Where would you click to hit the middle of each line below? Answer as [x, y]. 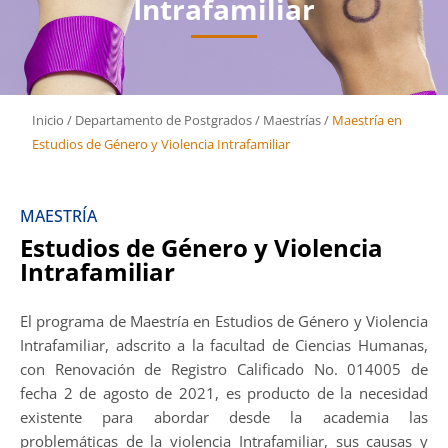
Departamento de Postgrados [163, 120]
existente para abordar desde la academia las [224, 417]
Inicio [47, 120]
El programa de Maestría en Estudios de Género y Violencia [224, 321]
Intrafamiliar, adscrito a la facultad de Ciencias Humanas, [224, 345]
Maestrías [291, 120]
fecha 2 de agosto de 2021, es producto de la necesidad [224, 393]
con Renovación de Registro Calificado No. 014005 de [224, 369]
